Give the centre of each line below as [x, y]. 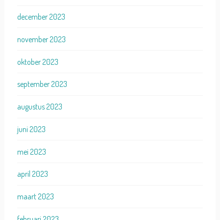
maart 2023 [35, 197]
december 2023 [41, 17]
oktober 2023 [38, 62]
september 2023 [42, 84]
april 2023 [32, 174]
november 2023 [41, 39]
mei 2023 [31, 151]
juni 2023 [31, 129]
